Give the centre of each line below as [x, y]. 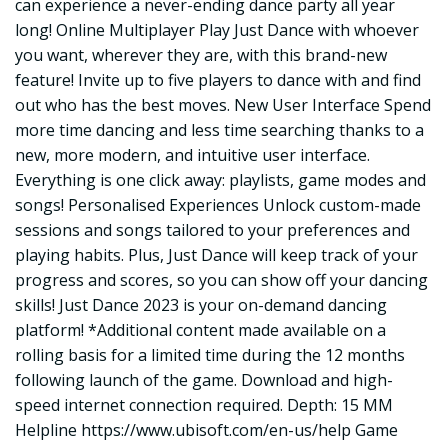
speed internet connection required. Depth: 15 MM [204, 405]
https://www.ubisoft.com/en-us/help [216, 430]
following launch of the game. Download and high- [204, 380]
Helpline [48, 430]
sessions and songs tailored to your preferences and [212, 230]
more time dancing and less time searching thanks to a [219, 130]
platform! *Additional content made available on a [200, 330]
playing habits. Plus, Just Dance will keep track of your [216, 255]
